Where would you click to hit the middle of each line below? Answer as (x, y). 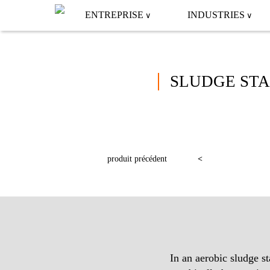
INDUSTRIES (216, 15)
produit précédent (137, 159)
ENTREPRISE (114, 15)
